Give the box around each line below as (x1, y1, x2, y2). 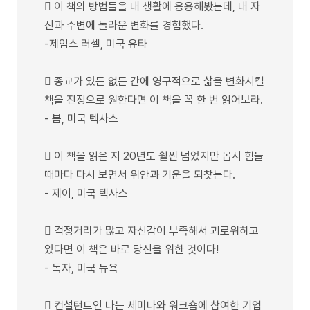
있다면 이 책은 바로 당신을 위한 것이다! (44, 242, 219, 256)
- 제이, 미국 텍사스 (44, 186, 128, 200)
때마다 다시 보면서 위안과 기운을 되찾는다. (44, 167, 235, 181)
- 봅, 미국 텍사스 (44, 111, 118, 125)
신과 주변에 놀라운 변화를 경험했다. (44, 18, 203, 32)
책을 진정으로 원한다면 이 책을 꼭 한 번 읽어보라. (44, 93, 263, 107)
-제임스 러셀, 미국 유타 (44, 37, 147, 51)
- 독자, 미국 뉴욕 (44, 261, 118, 275)
